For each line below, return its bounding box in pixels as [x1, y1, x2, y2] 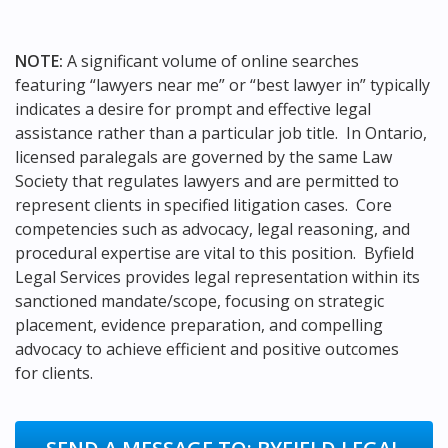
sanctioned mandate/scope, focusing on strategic [15, 289, 384, 312]
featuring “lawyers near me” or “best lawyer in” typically [15, 73, 430, 96]
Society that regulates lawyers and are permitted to [15, 169, 399, 192]
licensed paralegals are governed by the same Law [15, 145, 392, 168]
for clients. [15, 361, 93, 384]
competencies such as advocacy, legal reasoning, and [15, 217, 410, 240]
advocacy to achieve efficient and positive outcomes [15, 337, 399, 360]
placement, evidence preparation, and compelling [15, 313, 383, 336]
